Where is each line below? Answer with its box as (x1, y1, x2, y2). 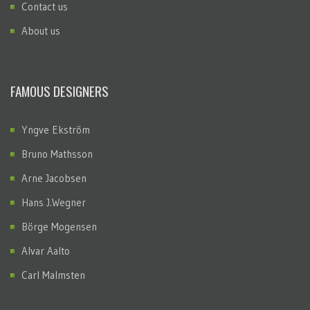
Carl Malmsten (21, 268, 85, 282)
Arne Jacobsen (21, 172, 86, 185)
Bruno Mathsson (21, 147, 93, 161)
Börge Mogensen (21, 220, 97, 234)
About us (21, 24, 60, 38)
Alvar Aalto (21, 244, 70, 258)
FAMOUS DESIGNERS (10, 81, 109, 101)
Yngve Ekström (21, 123, 90, 137)
